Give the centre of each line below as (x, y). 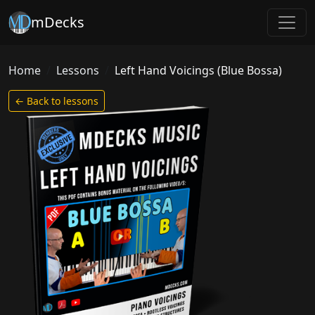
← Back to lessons (57, 101)
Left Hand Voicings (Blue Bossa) (198, 70)
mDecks (58, 22)
